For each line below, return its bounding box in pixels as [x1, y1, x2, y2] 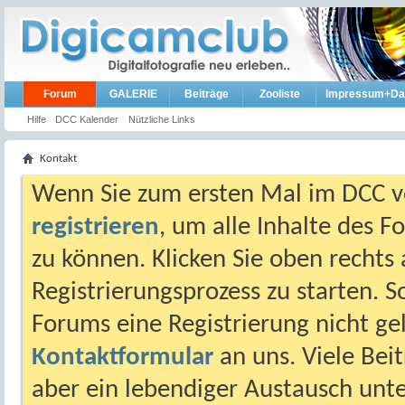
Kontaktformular [32, 344, 213, 371]
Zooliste [259, 88, 300, 100]
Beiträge [184, 88, 229, 100]
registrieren [32, 214, 159, 240]
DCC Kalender [55, 114, 118, 125]
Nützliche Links [128, 114, 195, 125]
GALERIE [108, 88, 157, 100]
